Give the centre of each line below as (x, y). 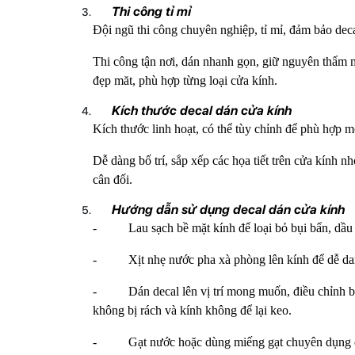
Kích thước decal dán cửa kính (202, 110)
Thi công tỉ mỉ (151, 11)
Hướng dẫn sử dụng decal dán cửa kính (228, 209)
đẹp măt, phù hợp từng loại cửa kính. (185, 80)
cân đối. (113, 179)
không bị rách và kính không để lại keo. (192, 310)
